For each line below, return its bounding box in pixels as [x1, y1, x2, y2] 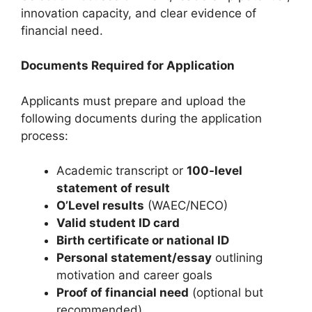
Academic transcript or [56, 164, 187, 178]
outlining [212, 251, 263, 265]
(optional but [189, 286, 263, 300]
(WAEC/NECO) [144, 198, 228, 213]
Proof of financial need [56, 286, 189, 300]
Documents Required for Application [21, 58, 235, 73]
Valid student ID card [56, 216, 180, 231]
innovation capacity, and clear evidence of [21, 6, 256, 20]
